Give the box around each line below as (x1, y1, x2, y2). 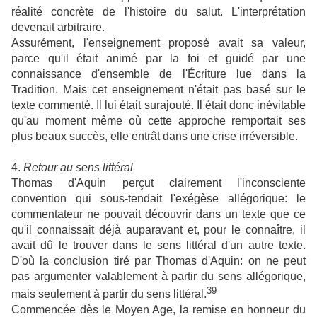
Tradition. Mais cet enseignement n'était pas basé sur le (11, 83, 306, 96)
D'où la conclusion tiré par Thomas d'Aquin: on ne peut (11, 254, 306, 267)
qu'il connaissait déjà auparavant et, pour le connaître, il (11, 223, 306, 236)
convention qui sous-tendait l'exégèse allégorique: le (11, 192, 306, 204)
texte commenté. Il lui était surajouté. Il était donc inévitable (11, 98, 306, 111)
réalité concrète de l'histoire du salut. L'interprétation (11, 5, 306, 18)
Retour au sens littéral (23, 161, 136, 173)
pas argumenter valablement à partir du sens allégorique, (11, 270, 306, 282)
